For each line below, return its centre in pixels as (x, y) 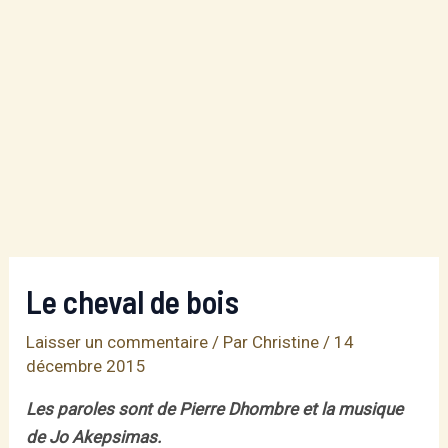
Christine (288, 342)
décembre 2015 (86, 366)
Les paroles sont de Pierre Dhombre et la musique (215, 409)
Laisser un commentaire (117, 342)
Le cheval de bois (133, 301)
